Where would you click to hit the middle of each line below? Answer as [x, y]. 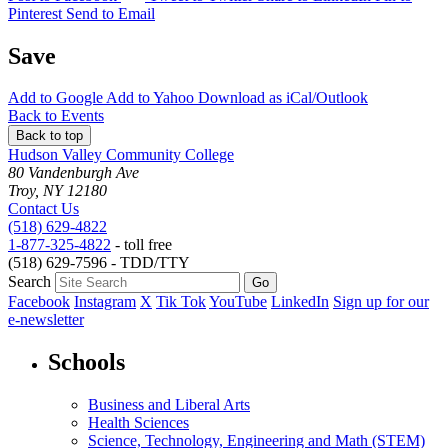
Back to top [49, 136]
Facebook [39, 302]
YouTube [238, 302]
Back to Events [56, 116]
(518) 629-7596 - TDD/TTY [99, 263]
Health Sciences [138, 423]
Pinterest [35, 13]
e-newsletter [46, 320]
